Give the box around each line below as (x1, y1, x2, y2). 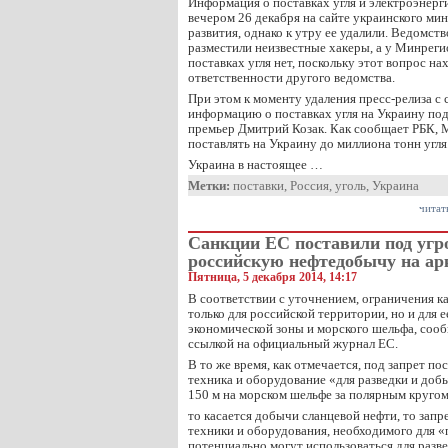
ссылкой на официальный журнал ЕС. (188, 336, 398, 351)
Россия (290, 178, 329, 193)
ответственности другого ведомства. (188, 70, 395, 85)
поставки (233, 178, 284, 193)
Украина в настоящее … (188, 157, 323, 172)
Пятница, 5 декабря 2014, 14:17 (188, 270, 357, 284)
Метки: (188, 178, 230, 193)
